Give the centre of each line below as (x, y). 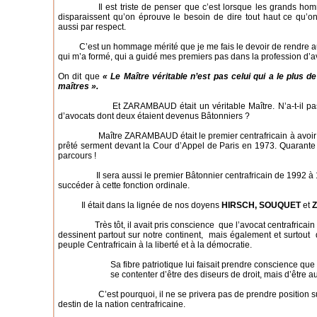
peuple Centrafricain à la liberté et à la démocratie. (155, 245)
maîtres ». (78, 86)
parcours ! (77, 156)
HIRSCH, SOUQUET (261, 205)
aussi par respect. (92, 27)
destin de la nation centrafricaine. (122, 304)
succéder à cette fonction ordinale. (124, 185)
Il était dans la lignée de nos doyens (140, 205)
